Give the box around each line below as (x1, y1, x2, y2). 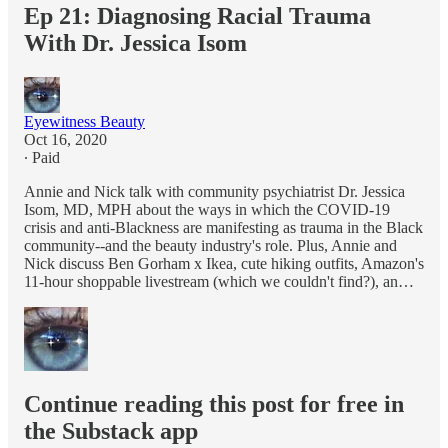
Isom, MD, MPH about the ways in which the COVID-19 (24, 200, 390, 218)
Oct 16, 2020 (24, 130, 107, 148)
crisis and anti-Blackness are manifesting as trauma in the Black (24, 218, 423, 236)
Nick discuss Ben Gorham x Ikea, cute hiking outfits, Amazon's (24, 254, 424, 272)
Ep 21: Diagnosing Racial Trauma (24, 2, 371, 29)
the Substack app (24, 417, 198, 444)
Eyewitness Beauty (24, 112, 145, 130)
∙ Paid (24, 148, 60, 166)
